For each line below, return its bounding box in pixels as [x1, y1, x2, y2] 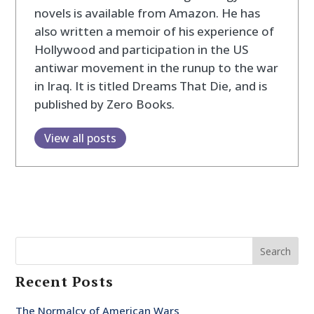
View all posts [43, 130, 116, 146]
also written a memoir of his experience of [34, 22, 274, 39]
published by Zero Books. [34, 95, 175, 112]
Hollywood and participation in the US [34, 41, 248, 57]
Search [259, 245, 291, 259]
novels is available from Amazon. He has [34, 4, 260, 21]
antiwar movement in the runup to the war [34, 59, 278, 76]
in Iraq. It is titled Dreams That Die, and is [34, 77, 267, 94]
